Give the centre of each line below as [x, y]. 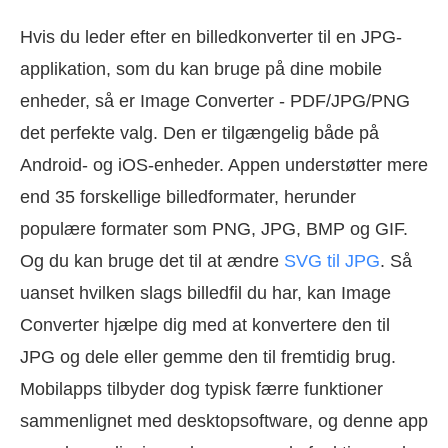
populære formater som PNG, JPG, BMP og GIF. [214, 228]
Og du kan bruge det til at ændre [152, 260]
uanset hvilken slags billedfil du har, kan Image [205, 292]
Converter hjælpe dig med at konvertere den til [205, 324]
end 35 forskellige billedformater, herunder [188, 196]
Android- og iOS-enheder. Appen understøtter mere [224, 164]
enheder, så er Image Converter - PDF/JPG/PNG [215, 100]
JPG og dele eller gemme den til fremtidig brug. [208, 356]
